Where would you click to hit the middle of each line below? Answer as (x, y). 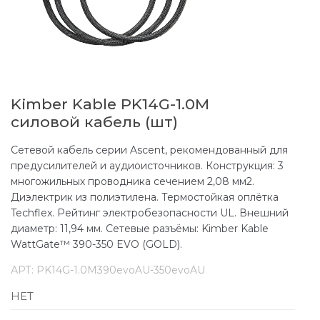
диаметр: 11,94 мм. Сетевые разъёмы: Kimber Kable (140, 228)
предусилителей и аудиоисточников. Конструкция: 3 (147, 165)
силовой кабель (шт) (94, 121)
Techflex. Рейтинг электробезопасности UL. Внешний (150, 212)
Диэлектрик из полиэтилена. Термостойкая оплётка (145, 197)
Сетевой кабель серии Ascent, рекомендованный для (149, 150)
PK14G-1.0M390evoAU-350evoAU (121, 270)
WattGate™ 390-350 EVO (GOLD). (96, 244)
